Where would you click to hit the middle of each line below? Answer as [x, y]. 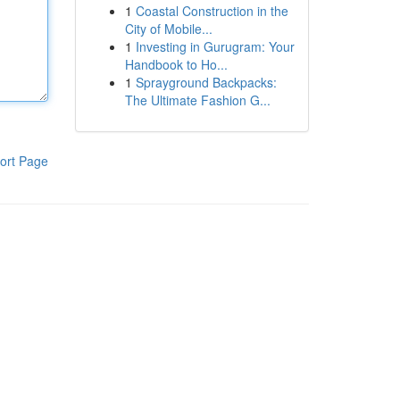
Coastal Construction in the [212, 11]
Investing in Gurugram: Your [215, 46]
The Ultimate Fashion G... [197, 100]
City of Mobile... [168, 29]
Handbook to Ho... [176, 64]
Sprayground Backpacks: [206, 82]
